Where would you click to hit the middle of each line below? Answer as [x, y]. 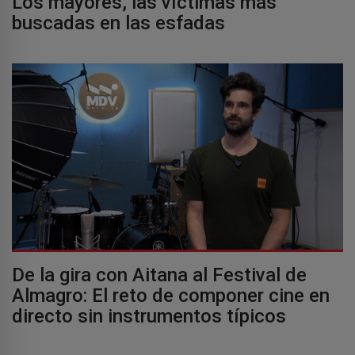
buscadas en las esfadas [118, 23]
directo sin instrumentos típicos [149, 317]
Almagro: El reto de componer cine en [171, 296]
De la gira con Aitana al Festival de [159, 275]
